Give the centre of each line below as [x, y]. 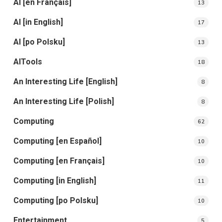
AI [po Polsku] [39, 42]
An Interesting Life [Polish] [63, 101]
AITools [28, 61]
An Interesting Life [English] [65, 81]
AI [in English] [38, 22]
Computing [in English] [55, 180]
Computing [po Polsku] [55, 200]
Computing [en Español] [57, 141]
